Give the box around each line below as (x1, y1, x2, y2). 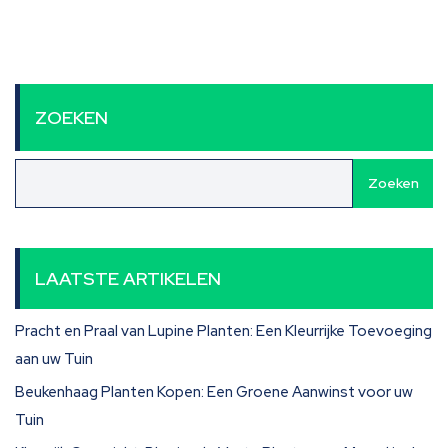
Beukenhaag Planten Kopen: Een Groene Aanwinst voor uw (15, 382, 413, 402)
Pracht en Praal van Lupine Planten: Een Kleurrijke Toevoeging (15, 321, 432, 341)
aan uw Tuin (15, 349, 93, 369)
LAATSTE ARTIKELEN (35, 267, 221, 290)
